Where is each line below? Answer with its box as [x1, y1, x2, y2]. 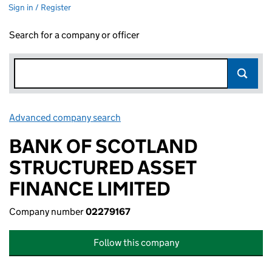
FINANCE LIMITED [9, 177, 171, 201]
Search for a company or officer [9, 29, 140, 41]
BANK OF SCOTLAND [9, 134, 198, 158]
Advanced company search [9, 112, 121, 123]
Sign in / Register [8, 2, 71, 13]
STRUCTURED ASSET [9, 155, 196, 180]
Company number [9, 206, 86, 217]
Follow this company [93, 237, 179, 248]
